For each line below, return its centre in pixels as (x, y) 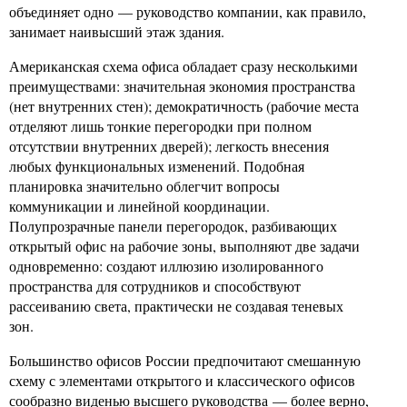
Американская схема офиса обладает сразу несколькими (184, 66)
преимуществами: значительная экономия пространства (182, 86)
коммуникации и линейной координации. (139, 206)
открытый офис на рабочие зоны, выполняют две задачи (184, 246)
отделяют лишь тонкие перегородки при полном (160, 126)
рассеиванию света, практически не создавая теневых (176, 306)
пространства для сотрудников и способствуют (155, 286)
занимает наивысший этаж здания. (117, 31)
